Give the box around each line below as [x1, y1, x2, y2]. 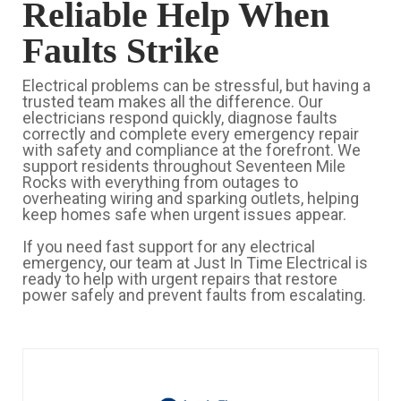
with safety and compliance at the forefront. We [22, 141, 361, 159]
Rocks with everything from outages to [22, 173, 298, 192]
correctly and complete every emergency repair [22, 124, 359, 143]
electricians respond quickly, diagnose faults [22, 108, 337, 127]
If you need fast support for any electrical [22, 237, 315, 256]
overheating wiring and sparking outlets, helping [22, 189, 359, 208]
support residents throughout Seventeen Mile [22, 157, 346, 175]
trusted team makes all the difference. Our [22, 92, 323, 111]
